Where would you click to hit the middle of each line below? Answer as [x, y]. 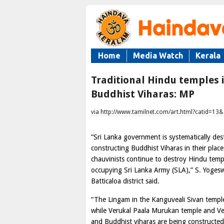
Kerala [208, 55]
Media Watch [158, 55]
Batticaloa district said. [125, 181]
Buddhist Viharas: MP [143, 94]
